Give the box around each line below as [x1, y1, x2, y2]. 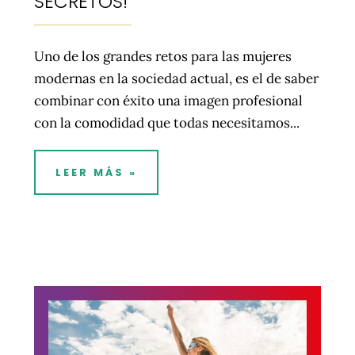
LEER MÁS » [55, 164, 137, 180]
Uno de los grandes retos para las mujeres [33, 47, 292, 65]
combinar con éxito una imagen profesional [33, 91, 303, 109]
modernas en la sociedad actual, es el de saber [33, 69, 319, 87]
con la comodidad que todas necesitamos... [33, 113, 300, 132]
